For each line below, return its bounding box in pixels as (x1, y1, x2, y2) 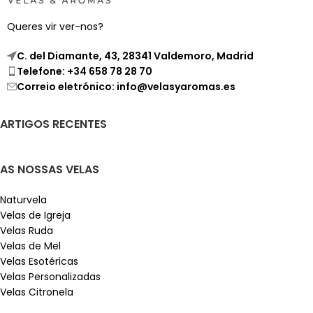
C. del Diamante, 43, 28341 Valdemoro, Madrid (17, 48, 254, 63)
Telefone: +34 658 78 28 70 (17, 64, 152, 78)
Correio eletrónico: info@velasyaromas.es (17, 79, 235, 94)
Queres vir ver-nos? (7, 19, 103, 34)
